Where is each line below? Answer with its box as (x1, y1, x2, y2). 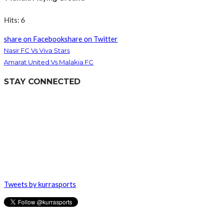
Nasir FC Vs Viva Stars (4, 46, 70, 54)
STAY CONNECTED (4, 77, 80, 87)
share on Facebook (4, 34, 64, 43)
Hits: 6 (4, 15, 25, 24)
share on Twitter (64, 34, 118, 43)
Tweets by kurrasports (4, 179, 76, 188)
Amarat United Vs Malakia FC (4, 58, 93, 66)
